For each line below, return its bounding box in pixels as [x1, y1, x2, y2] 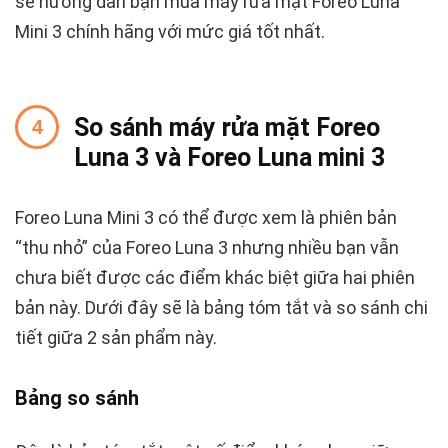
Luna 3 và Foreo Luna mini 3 [74, 143, 385, 173]
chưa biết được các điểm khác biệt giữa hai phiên [15, 267, 415, 289]
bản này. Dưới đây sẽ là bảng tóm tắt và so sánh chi [15, 297, 428, 319]
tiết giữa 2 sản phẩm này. [15, 327, 217, 349]
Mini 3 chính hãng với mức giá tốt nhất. [15, 21, 325, 43]
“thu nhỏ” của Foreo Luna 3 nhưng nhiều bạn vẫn [15, 237, 399, 259]
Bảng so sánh [15, 386, 139, 411]
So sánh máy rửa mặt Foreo [74, 113, 380, 143]
